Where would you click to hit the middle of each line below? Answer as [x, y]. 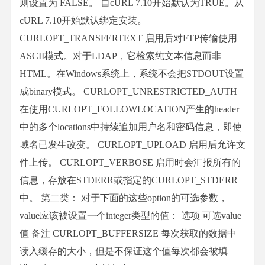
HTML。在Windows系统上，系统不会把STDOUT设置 [132, 74]
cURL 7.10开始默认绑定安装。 [83, 20]
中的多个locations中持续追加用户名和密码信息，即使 [131, 127]
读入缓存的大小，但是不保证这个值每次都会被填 [124, 251]
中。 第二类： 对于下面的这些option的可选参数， [124, 198]
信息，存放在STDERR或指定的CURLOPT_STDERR [129, 180]
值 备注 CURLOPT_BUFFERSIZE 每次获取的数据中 [128, 233]
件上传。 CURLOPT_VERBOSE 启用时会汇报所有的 [130, 162]
